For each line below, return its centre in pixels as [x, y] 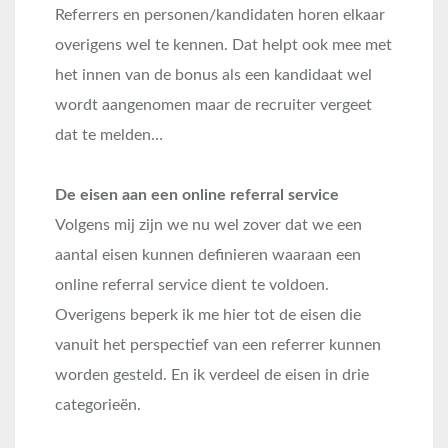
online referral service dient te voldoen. [192, 285]
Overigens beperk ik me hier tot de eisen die [208, 315]
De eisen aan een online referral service [197, 195]
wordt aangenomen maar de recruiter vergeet [213, 105]
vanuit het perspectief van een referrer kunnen [218, 345]
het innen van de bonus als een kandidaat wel [213, 75]
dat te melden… [109, 135]
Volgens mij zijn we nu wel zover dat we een [208, 225]
